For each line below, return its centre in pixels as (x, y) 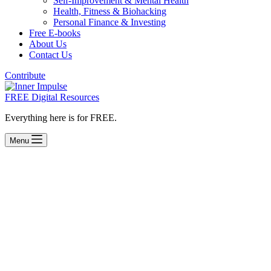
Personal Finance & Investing (109, 22)
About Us (48, 44)
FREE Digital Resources (52, 97)
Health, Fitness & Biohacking (110, 11)
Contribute (25, 75)
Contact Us (51, 55)
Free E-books (55, 33)
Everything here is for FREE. (61, 118)
